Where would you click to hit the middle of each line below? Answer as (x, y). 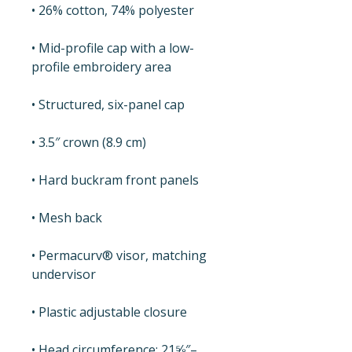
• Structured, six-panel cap (108, 104)
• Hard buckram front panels (115, 180)
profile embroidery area (101, 66)
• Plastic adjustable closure (109, 312)
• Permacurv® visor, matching (119, 255)
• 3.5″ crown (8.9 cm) (89, 142)
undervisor (64, 274)
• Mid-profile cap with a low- (113, 48)
